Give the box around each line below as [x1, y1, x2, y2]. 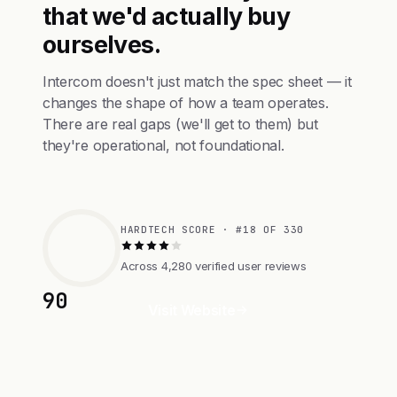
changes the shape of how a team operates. [43, 94, 329, 112]
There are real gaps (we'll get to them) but [43, 115, 318, 133]
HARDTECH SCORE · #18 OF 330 [121, 222, 304, 236]
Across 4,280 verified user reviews [121, 258, 307, 273]
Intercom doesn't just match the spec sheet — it [43, 73, 352, 90]
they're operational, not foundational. [43, 136, 284, 154]
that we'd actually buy [43, 2, 290, 30]
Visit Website [147, 301, 236, 319]
